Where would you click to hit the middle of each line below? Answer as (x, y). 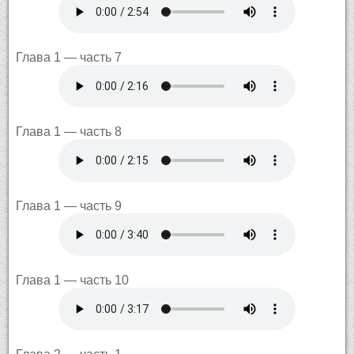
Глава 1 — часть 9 (68, 205)
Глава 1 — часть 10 (72, 280)
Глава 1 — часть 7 (68, 57)
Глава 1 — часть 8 (68, 131)
